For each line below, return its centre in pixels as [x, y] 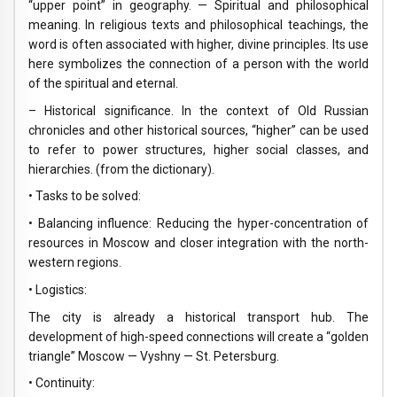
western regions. [75, 262]
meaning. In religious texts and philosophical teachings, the [198, 24]
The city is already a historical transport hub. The [198, 317]
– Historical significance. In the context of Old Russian [198, 110]
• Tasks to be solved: [85, 196]
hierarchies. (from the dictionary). [121, 169]
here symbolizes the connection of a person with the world [198, 63]
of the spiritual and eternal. [103, 83]
